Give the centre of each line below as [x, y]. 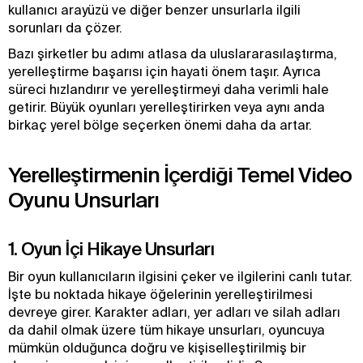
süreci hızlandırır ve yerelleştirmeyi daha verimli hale [169, 89]
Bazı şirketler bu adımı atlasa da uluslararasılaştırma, [173, 53]
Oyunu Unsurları [83, 200]
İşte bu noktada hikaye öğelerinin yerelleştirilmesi [160, 294]
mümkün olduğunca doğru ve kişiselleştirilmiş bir [157, 348]
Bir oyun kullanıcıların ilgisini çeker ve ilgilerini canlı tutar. [180, 276]
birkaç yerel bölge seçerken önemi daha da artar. [160, 125]
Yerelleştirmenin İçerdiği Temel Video [180, 175]
